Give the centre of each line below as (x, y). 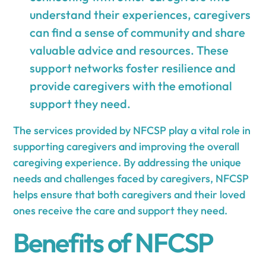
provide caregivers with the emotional (131, 85)
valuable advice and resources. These (129, 50)
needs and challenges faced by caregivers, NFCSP (131, 178)
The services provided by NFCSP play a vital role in (132, 130)
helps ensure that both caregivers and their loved (129, 194)
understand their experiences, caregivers (140, 14)
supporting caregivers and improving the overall (126, 146)
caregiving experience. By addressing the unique (127, 162)
